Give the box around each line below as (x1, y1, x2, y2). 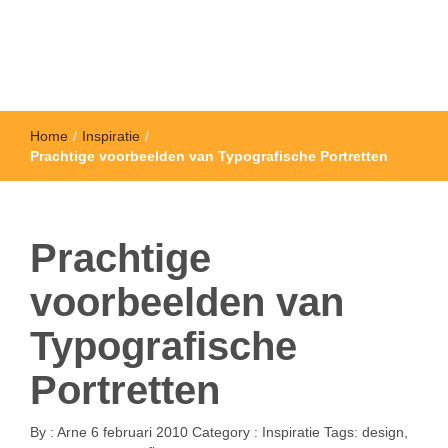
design (362, 424, 404, 440)
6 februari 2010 (91, 424, 188, 440)
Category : (192, 424, 262, 440)
